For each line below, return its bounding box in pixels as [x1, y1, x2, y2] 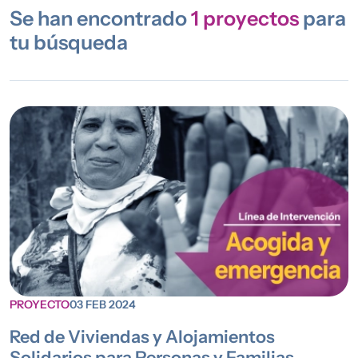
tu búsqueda [10, 30, 128, 54]
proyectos [203, 6, 299, 30]
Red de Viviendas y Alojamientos [10, 326, 275, 347]
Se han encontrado [10, 6, 191, 30]
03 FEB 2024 [70, 297, 136, 312]
